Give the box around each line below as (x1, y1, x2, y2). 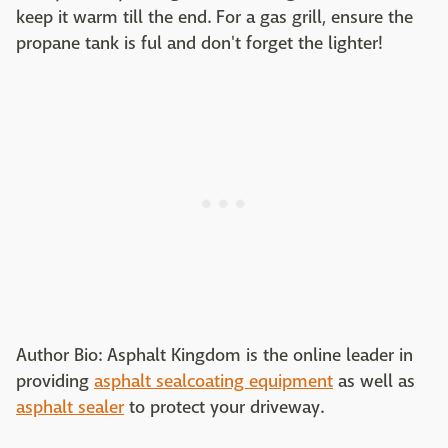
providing (16, 370, 94, 393)
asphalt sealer (16, 396, 124, 419)
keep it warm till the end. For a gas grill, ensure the (16, 6, 413, 29)
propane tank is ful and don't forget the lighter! (16, 32, 383, 55)
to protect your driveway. (124, 396, 324, 419)
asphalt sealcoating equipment (94, 370, 333, 393)
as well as (333, 370, 415, 393)
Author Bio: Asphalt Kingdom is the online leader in (16, 344, 413, 367)
